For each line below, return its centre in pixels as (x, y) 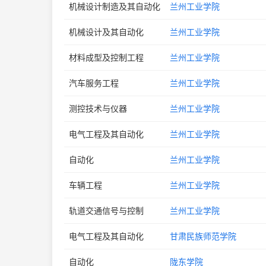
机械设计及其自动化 (106, 32)
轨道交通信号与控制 (106, 210)
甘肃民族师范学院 (203, 236)
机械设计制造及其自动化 (115, 6)
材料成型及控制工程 (106, 57)
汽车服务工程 (94, 83)
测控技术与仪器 (98, 108)
